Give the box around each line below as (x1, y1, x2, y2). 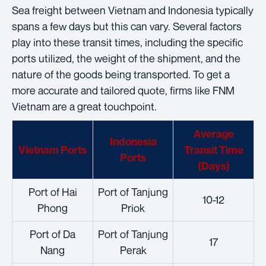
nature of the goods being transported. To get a (12, 68, 230, 81)
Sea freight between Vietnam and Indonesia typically (12, 4, 254, 17)
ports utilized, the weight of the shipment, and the (12, 52, 240, 65)
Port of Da (30, 227, 75, 241)
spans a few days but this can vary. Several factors (12, 20, 242, 33)
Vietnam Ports (18, 144, 87, 157)
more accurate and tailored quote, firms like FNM (12, 84, 235, 97)
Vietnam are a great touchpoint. (12, 100, 157, 113)
